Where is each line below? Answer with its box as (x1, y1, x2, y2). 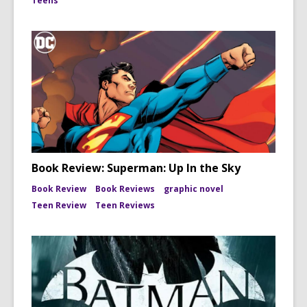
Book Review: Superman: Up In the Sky (32, 160, 241, 175)
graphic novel (164, 183, 223, 195)
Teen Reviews (95, 199, 155, 211)
